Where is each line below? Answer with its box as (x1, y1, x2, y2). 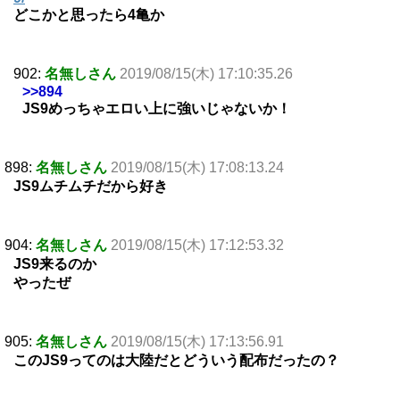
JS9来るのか (13, 256, 96, 272)
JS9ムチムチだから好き (13, 179, 168, 195)
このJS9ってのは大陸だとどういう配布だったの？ (13, 353, 339, 369)
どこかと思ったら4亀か (13, 7, 164, 23)
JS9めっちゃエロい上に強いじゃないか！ (22, 101, 291, 117)
